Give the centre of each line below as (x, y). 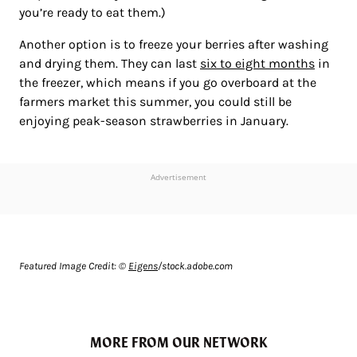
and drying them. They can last (110, 64)
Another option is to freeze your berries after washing (174, 45)
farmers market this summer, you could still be (155, 102)
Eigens (143, 266)
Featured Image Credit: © (74, 266)
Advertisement (178, 177)
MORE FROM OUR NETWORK (178, 342)
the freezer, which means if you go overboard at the (168, 83)
